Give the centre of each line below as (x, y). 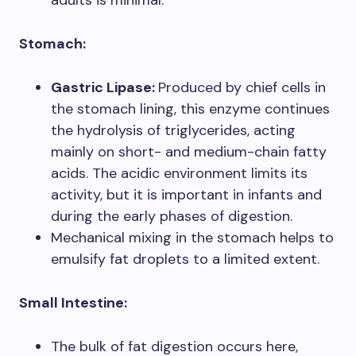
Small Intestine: (73, 303)
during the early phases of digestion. (172, 217)
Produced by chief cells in (242, 88)
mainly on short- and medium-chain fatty (189, 152)
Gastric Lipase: (104, 88)
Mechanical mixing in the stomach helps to (192, 238)
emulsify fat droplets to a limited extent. (185, 259)
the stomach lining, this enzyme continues (190, 109)
